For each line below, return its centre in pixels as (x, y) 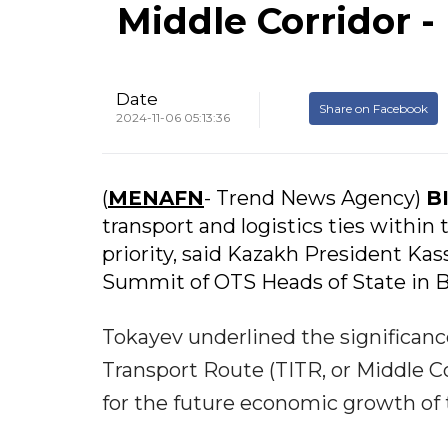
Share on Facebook (373, 108)
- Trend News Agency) (315, 197)
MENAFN (156, 197)
